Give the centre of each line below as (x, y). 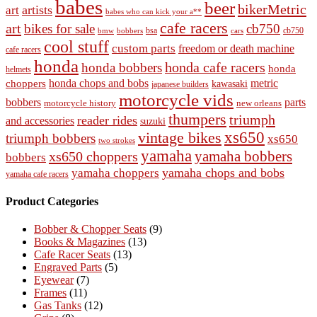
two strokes (117, 140)
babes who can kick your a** (154, 11)
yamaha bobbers (243, 156)
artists (37, 10)
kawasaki (230, 83)
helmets (18, 69)
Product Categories (52, 201)
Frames (50, 293)
